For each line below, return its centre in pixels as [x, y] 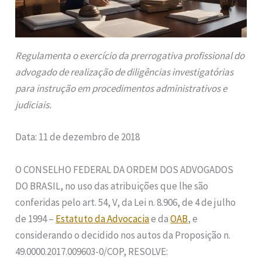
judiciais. [34, 105]
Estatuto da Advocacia [103, 218]
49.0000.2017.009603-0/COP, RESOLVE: [92, 251]
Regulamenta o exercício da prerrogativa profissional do [130, 56]
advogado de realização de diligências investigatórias [125, 72]
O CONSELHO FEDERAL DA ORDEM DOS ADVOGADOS [125, 169]
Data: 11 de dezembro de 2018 [78, 137]
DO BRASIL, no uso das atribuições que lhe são [112, 186]
